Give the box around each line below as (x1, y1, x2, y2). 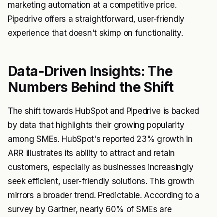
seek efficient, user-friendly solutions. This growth (8, 176, 194, 186)
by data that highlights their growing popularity (8, 120, 185, 130)
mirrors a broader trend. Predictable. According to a (8, 190, 200, 200)
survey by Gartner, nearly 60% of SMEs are (8, 204, 172, 214)
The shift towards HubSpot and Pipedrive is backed (8, 106, 199, 116)
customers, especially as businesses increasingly (8, 162, 194, 172)
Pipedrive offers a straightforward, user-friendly (8, 14, 185, 24)
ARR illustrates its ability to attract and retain (8, 148, 175, 158)
